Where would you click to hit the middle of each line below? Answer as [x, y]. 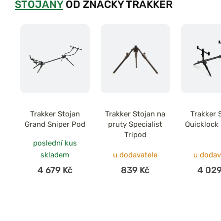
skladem [55, 155]
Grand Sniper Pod [55, 125]
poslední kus [55, 143]
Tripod [135, 135]
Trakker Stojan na [135, 114]
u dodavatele [135, 155]
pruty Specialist [135, 125]
